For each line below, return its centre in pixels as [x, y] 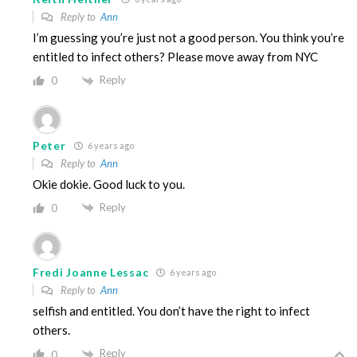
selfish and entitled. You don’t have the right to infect [171, 311]
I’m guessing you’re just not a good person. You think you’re [188, 37]
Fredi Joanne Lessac [91, 273]
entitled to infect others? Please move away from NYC [175, 56]
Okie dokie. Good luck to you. [109, 184]
